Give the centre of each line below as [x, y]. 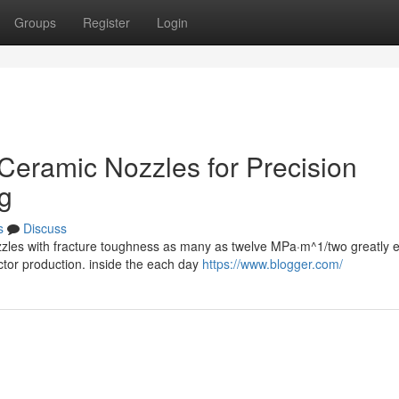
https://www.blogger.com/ [273, 264]
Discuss [45, 228]
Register [106, 22]
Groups [35, 22]
